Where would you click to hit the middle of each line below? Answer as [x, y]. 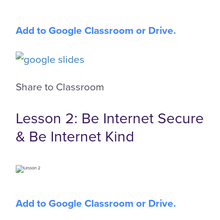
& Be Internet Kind [75, 136]
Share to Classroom [60, 86]
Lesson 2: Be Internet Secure [110, 118]
